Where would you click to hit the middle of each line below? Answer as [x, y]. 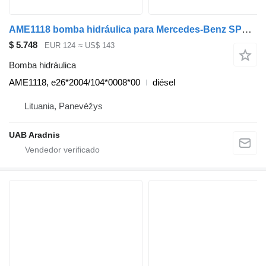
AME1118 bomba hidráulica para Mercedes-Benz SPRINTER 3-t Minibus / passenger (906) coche [247, 29]
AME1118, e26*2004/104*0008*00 [75, 83]
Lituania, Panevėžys [64, 106]
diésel [164, 83]
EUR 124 [60, 45]
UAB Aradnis [34, 135]
